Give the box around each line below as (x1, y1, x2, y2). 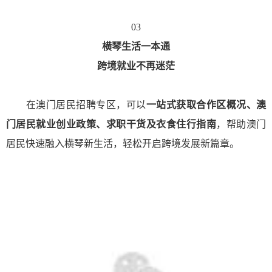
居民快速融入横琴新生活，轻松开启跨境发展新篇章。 (6, 138, 239, 149)
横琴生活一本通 (102, 41, 170, 52)
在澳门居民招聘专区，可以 (6, 100, 146, 110)
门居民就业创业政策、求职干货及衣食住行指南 (6, 119, 217, 130)
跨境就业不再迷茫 (97, 61, 175, 72)
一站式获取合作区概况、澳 (146, 100, 267, 110)
